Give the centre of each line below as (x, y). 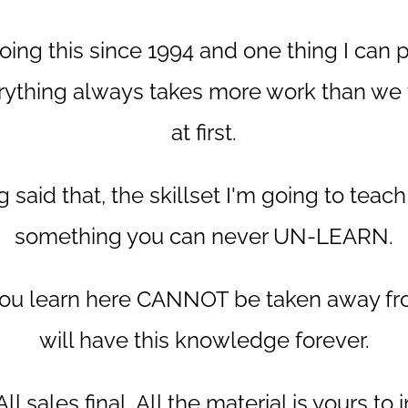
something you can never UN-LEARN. (204, 237)
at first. (204, 133)
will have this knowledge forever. (204, 341)
